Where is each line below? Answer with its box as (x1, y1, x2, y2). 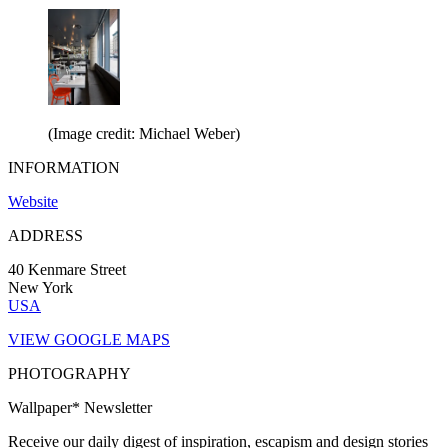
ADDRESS (8, 226, 83, 244)
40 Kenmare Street (8, 260, 126, 278)
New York (8, 278, 73, 296)
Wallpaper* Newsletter (8, 398, 152, 416)
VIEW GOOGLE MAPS (8, 330, 170, 348)
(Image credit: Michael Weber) (48, 124, 240, 142)
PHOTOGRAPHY (8, 364, 131, 382)
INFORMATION (8, 158, 120, 176)
